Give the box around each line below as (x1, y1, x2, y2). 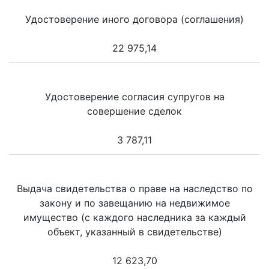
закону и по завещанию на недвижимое (39, 196, 230, 209)
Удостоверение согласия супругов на (44, 90, 225, 103)
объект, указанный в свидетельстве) (47, 225, 222, 238)
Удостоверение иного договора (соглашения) (25, 13, 244, 25)
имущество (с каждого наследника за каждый (23, 211, 246, 223)
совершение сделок (87, 104, 182, 117)
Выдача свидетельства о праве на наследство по (16, 182, 253, 195)
